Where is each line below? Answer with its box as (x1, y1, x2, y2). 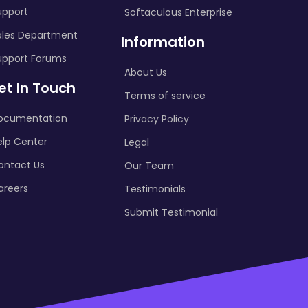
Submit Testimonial (124, 206, 218, 219)
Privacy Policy (124, 112, 189, 126)
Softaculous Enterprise (124, 5, 232, 19)
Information (121, 32, 205, 52)
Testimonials (124, 182, 186, 196)
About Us (124, 65, 167, 79)
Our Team (124, 159, 174, 173)
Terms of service (124, 89, 206, 102)
